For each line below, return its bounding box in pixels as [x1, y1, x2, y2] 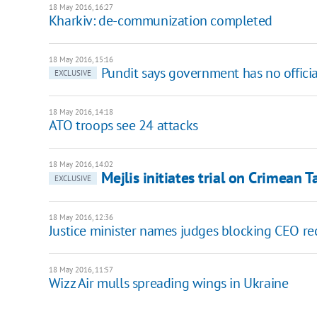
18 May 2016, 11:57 [48, 264, 113, 275]
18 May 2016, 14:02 [48, 158, 113, 169]
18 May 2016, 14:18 [48, 106, 113, 117]
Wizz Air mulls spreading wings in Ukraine [48, 273, 289, 292]
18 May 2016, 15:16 [48, 54, 113, 64]
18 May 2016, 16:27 [48, 1, 113, 12]
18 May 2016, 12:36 [48, 212, 113, 222]
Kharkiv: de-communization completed [48, 11, 272, 30]
